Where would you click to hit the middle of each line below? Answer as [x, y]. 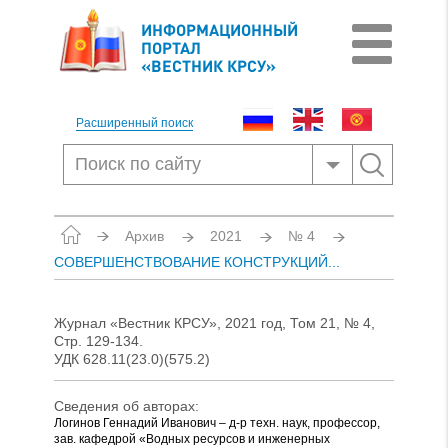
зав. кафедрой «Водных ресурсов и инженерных [192, 439]
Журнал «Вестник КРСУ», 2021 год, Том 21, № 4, [214, 323]
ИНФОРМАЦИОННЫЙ [219, 29]
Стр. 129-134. [98, 341]
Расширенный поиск [134, 123]
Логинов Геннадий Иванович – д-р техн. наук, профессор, [217, 423]
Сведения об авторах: [126, 406]
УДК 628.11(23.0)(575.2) [132, 359]
